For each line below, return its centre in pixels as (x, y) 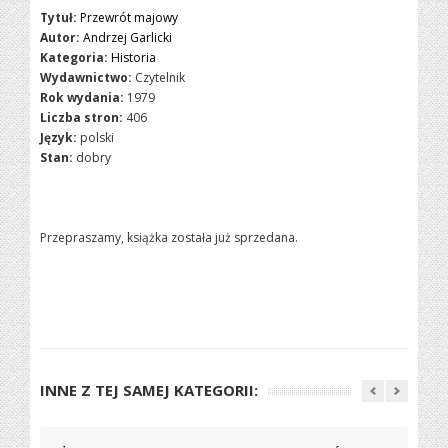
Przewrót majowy (129, 17)
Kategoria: (74, 57)
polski (97, 137)
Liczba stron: (82, 117)
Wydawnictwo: (86, 77)
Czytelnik (160, 77)
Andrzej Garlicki (128, 37)
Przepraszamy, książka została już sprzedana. (169, 237)
